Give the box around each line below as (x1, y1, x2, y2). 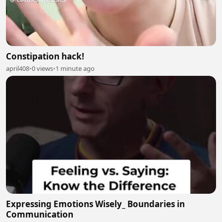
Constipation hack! (6, 50, 84, 62)
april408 (6, 63, 29, 73)
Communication (6, 209, 73, 221)
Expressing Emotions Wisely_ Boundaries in (6, 198, 185, 210)
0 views (32, 63, 53, 73)
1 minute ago (55, 63, 95, 73)
